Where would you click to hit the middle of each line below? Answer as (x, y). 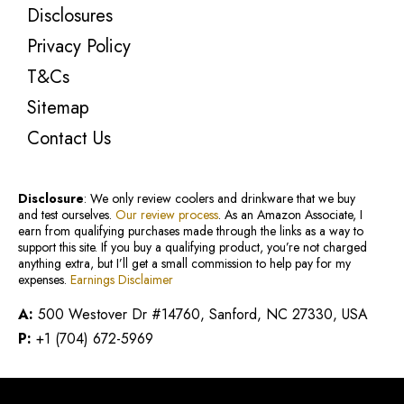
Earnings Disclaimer (122, 280)
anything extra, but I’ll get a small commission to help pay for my (184, 264)
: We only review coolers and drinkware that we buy (220, 199)
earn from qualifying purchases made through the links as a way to (191, 231)
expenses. (44, 280)
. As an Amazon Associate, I (290, 215)
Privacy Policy (79, 47)
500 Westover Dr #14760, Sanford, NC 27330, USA (201, 315)
